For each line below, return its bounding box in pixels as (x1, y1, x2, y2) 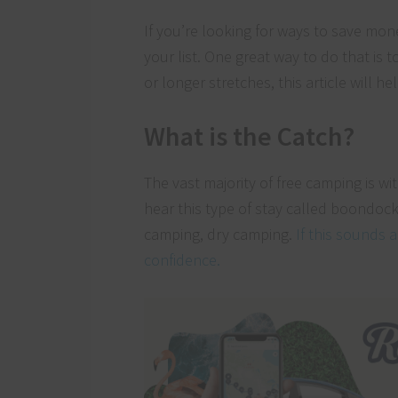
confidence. (144, 249, 220, 270)
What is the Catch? (144, 118, 354, 153)
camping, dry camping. (144, 223, 296, 244)
